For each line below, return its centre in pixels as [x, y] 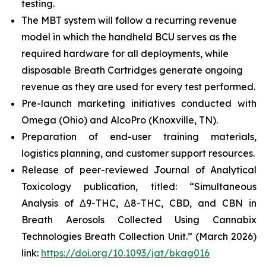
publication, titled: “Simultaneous [164, 186]
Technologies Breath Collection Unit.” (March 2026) [139, 236]
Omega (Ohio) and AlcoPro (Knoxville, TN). [120, 120]
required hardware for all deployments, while [125, 53]
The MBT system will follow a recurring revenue [129, 20]
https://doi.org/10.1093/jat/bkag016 [125, 253]
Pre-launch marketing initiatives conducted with [139, 103]
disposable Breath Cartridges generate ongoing [132, 70]
